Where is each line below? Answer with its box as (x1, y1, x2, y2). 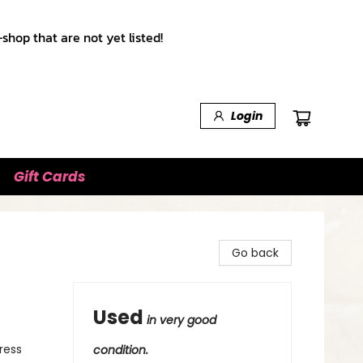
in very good (147, 312, 216, 328)
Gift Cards (14, 167, 85, 186)
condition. (93, 342, 148, 358)
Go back (232, 245, 279, 261)
